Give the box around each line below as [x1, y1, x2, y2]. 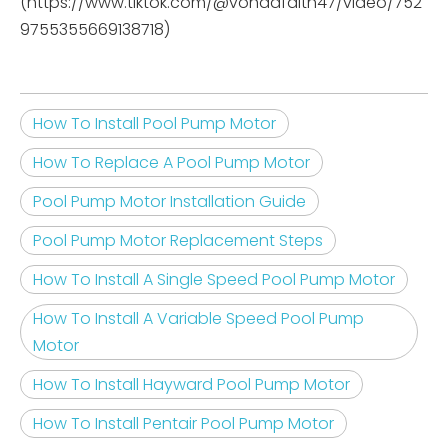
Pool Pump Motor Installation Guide [33, 190, 306, 214]
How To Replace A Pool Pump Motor [33, 151, 310, 175]
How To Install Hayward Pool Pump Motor [33, 373, 350, 397]
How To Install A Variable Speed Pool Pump [33, 307, 364, 331]
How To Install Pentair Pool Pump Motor [33, 412, 334, 436]
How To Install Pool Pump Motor [33, 112, 276, 136]
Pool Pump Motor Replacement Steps [33, 229, 323, 253]
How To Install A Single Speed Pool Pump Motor [33, 268, 395, 292]
